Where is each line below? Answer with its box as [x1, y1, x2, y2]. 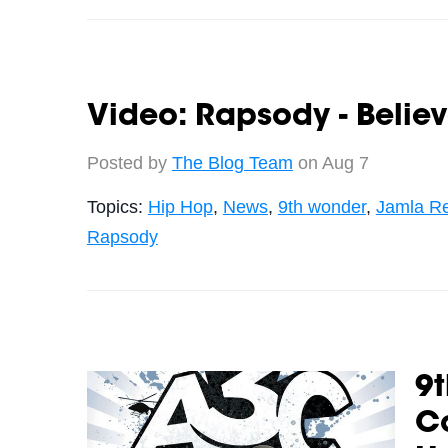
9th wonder [277, 196, 366, 217]
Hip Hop [147, 196, 213, 217]
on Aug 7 [292, 152, 369, 173]
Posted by [86, 152, 172, 173]
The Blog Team [171, 152, 293, 173]
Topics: [86, 196, 148, 217]
